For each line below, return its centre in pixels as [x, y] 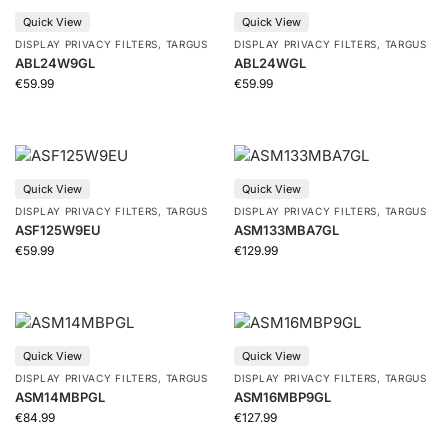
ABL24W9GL [55, 63]
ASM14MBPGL [60, 397]
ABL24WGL [270, 63]
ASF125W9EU [58, 230]
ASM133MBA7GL [286, 230]
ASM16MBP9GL [282, 397]
